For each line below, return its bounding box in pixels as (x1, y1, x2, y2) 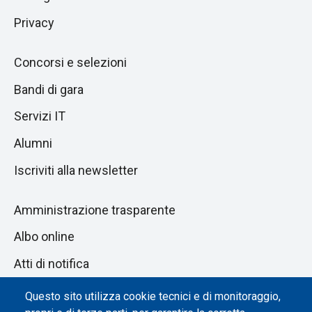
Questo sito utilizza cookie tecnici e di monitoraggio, (25, 290, 281, 304)
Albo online (14, 229, 75, 244)
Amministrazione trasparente (14, 202, 175, 217)
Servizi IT (14, 109, 65, 124)
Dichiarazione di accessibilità (14, 283, 173, 298)
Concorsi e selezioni (14, 55, 127, 70)
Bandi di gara (14, 81, 84, 97)
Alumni (14, 135, 52, 150)
